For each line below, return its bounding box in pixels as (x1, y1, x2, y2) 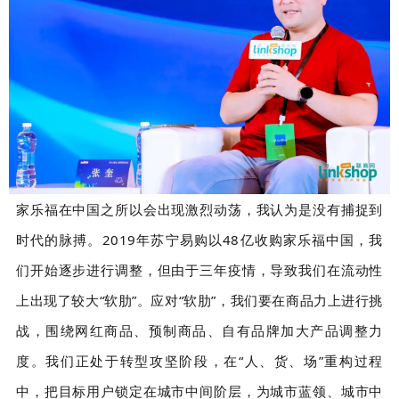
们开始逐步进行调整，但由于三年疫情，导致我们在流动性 (16, 260, 383, 279)
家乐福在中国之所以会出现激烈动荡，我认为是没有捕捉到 (16, 199, 383, 218)
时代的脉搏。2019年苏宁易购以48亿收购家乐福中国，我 (16, 230, 383, 248)
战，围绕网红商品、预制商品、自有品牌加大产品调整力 (16, 321, 383, 339)
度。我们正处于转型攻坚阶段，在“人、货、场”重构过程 (16, 351, 383, 370)
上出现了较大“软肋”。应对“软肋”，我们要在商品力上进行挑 (16, 290, 383, 309)
